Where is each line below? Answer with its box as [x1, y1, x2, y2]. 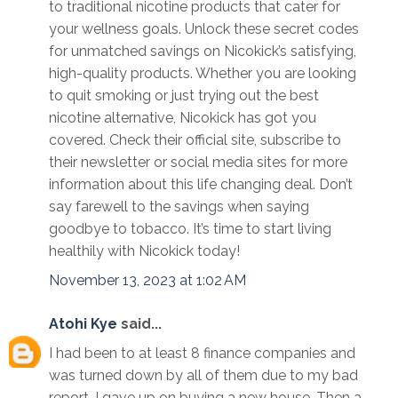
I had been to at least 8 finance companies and [49, 345, 355, 362]
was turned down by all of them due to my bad [49, 367, 358, 385]
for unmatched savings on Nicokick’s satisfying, [49, 43, 356, 60]
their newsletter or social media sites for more [49, 154, 347, 171]
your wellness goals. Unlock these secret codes [49, 20, 359, 38]
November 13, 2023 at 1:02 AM [49, 272, 246, 290]
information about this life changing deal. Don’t [49, 176, 353, 194]
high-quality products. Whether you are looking [49, 65, 356, 83]
